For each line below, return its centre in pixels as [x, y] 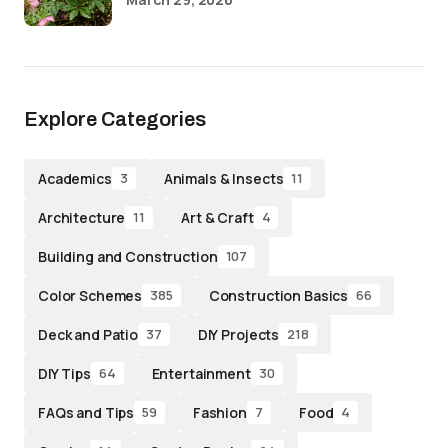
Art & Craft [217, 217]
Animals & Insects [223, 178]
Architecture [82, 217]
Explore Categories [115, 119]
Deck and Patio [88, 334]
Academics [75, 178]
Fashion [219, 412]
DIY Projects [238, 334]
